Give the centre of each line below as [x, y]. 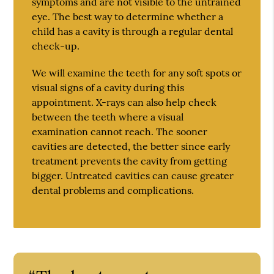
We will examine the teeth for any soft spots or [137, 72]
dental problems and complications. [113, 190]
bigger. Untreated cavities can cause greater [133, 175]
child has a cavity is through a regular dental [133, 31]
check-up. [56, 46]
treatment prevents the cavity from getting [130, 161]
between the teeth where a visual [108, 117]
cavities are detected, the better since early [131, 146]
